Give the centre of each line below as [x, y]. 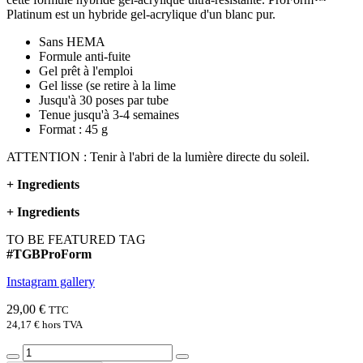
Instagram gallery [51, 282]
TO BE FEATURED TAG [76, 240]
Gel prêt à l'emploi [86, 71]
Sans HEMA [72, 42]
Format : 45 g [73, 130]
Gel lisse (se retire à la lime [107, 86]
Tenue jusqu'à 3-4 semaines [109, 115]
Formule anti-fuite [90, 57]
